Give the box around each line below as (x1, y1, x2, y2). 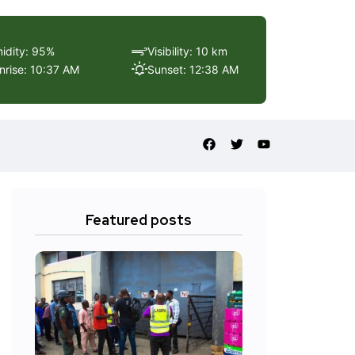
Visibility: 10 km (147, 44, 227, 58)
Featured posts (86, 211, 192, 229)
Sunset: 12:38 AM (147, 62, 239, 76)
